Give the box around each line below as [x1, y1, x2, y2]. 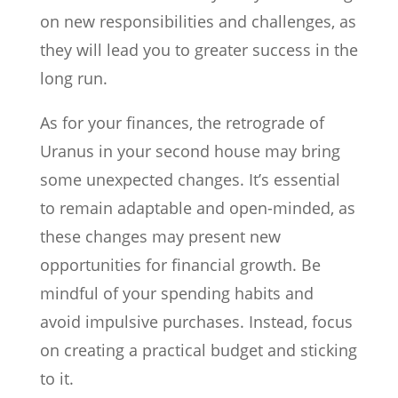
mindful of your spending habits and [39, 283, 314, 304]
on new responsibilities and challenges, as [39, 11, 356, 32]
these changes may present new [39, 226, 281, 247]
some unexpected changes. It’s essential [39, 169, 340, 190]
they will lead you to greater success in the [39, 39, 358, 60]
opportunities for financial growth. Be [39, 254, 321, 275]
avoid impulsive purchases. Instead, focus [39, 311, 353, 332]
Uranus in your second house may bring [39, 140, 340, 162]
